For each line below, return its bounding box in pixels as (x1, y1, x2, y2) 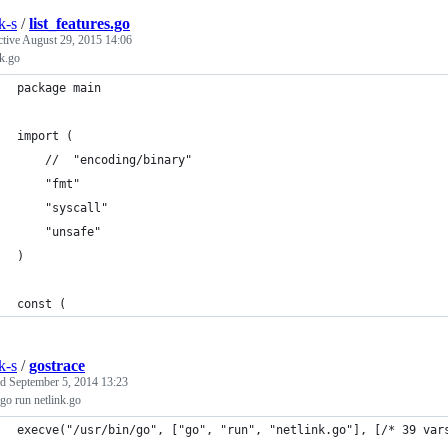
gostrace (29, 357, 85, 374)
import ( (17, 129, 73, 143)
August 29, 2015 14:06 (22, 33, 132, 47)
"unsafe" (45, 225, 101, 239)
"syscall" (45, 201, 108, 215)
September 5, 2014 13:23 (9, 375, 128, 389)
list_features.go (29, 15, 130, 32)
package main (17, 81, 101, 95)
